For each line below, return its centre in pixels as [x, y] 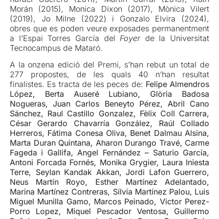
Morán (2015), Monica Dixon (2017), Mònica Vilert [109, 9]
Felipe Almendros [177, 84]
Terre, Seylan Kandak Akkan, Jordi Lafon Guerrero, [109, 172]
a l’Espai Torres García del [65, 38]
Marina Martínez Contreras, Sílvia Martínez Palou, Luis [109, 191]
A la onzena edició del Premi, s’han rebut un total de [109, 64]
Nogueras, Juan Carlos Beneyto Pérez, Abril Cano [109, 103]
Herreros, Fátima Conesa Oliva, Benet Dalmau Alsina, [109, 133]
